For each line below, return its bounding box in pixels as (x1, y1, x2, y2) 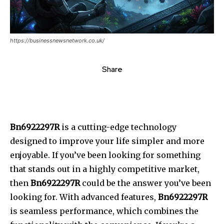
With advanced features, (59, 192, 158, 202)
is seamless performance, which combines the (10, 206, 198, 216)
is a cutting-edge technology (59, 122, 176, 132)
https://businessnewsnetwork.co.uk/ (10, 37, 104, 44)
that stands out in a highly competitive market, (10, 164, 199, 174)
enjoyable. (10, 150, 50, 160)
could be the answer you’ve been (80, 178, 211, 188)
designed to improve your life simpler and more (10, 136, 204, 146)
